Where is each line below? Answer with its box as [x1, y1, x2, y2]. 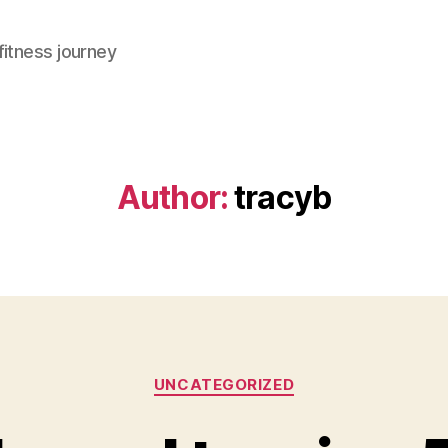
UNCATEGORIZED [153, 375, 295, 394]
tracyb [234, 178, 332, 217]
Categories [223, 365, 312, 386]
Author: [116, 178, 228, 217]
